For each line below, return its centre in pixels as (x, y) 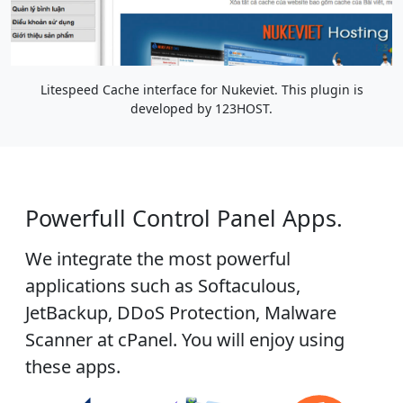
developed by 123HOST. (201, 109)
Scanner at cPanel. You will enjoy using (185, 340)
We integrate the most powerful (158, 259)
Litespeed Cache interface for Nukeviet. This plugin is (201, 90)
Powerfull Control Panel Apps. (184, 218)
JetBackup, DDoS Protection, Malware (181, 313)
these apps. (73, 367)
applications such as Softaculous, (163, 286)
